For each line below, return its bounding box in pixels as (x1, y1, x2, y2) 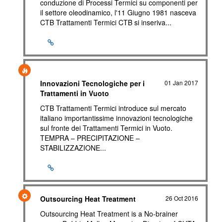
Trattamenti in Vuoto (40, 88, 109, 98)
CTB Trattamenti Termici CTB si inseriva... (40, 17, 171, 27)
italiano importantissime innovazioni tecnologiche (40, 113, 193, 123)
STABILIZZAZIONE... (40, 143, 106, 153)
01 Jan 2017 (165, 78, 199, 87)
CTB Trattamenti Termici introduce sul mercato (40, 103, 186, 113)
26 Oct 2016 (166, 194, 199, 202)
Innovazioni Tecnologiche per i (40, 78, 145, 88)
